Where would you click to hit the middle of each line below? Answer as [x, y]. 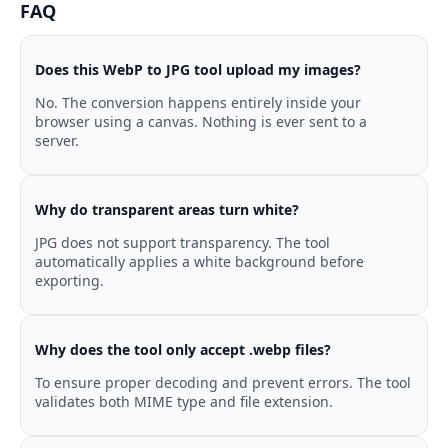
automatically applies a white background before [199, 261]
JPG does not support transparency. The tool [182, 242]
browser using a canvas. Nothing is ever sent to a [201, 121]
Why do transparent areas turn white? [167, 209]
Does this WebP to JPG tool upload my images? [198, 69]
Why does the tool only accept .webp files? [183, 349]
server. [57, 140]
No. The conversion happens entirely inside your [198, 102]
